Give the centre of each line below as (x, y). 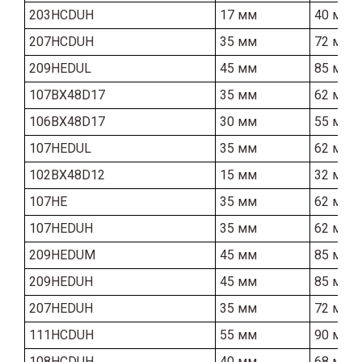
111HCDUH (61, 335)
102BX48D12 (67, 175)
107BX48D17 (67, 95)
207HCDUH (61, 41)
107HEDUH (61, 228)
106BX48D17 (67, 121)
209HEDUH (61, 281)
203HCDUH (61, 15)
